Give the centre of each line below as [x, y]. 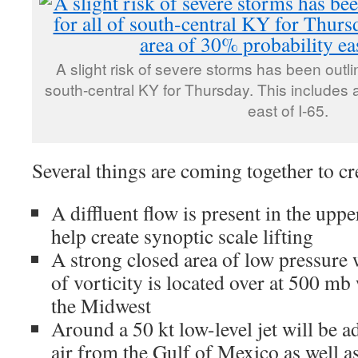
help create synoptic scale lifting [182, 236]
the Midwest [101, 305]
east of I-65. [288, 110]
